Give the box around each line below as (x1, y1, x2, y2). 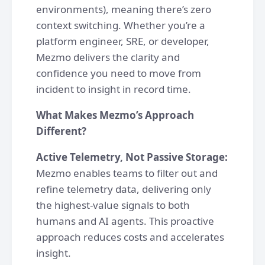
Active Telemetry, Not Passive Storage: (36, 150, 228, 164)
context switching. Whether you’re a (36, 18, 205, 32)
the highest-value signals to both (36, 198, 190, 212)
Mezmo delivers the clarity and (36, 50, 180, 64)
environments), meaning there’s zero (36, 2, 211, 16)
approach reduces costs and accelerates (36, 230, 224, 244)
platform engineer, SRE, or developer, (36, 34, 209, 48)
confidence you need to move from (36, 66, 201, 80)
